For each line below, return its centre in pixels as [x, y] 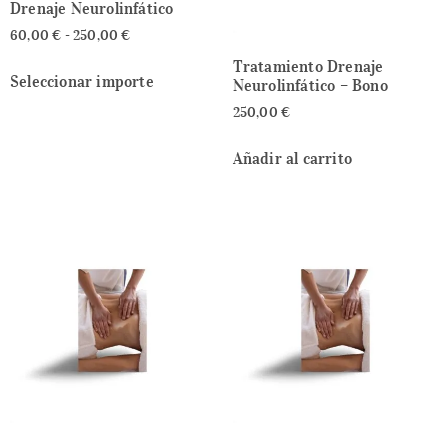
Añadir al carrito [292, 157]
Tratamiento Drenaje [308, 66]
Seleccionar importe [82, 80]
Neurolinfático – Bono [310, 85]
